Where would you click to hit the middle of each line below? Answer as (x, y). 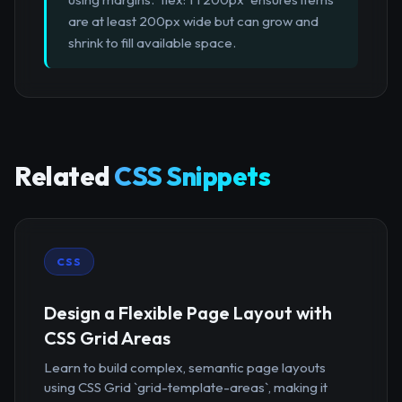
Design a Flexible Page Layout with (188, 312)
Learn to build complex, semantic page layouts (185, 367)
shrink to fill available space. (152, 43)
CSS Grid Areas (107, 337)
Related (64, 176)
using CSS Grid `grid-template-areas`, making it (186, 387)
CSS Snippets (192, 176)
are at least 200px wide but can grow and (193, 22)
